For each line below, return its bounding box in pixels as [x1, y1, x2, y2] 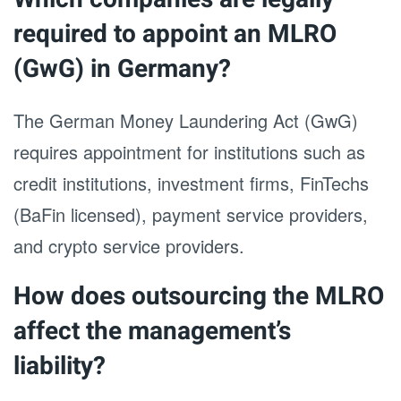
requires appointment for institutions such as [13, 139, 365, 165]
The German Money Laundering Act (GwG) [13, 107, 358, 133]
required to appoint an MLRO [13, 16, 337, 53]
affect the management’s [13, 313, 291, 350]
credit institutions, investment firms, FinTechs [13, 170, 369, 196]
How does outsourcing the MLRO [13, 278, 384, 315]
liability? [13, 348, 106, 385]
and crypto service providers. [13, 233, 244, 259]
